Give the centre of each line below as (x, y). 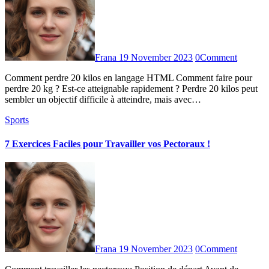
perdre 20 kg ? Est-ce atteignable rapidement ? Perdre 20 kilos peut (131, 89)
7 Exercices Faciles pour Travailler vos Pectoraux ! (107, 144)
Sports (17, 120)
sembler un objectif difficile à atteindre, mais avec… (103, 100)
